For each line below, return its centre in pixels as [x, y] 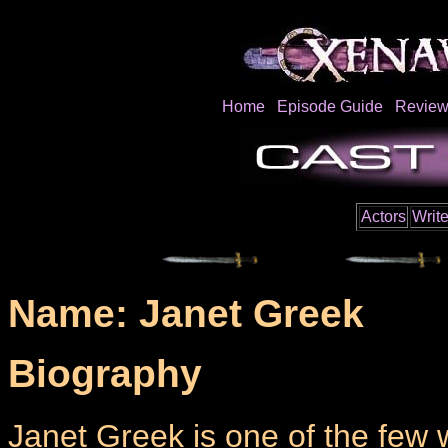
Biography [105, 374]
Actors [383, 216]
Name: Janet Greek [186, 314]
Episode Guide [329, 106]
